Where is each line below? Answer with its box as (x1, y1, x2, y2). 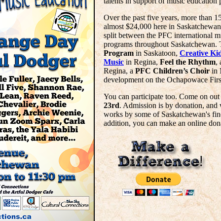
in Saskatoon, (134, 49, 180, 57)
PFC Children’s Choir (135, 67, 210, 75)
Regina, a (104, 67, 135, 75)
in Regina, (124, 58, 160, 66)
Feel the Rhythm (160, 58, 216, 66)
